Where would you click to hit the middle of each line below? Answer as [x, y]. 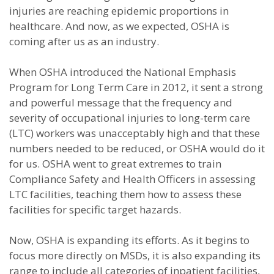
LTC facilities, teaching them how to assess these [125, 194]
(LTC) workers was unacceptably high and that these [135, 133]
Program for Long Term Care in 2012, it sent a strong [136, 87]
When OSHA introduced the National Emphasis [123, 72]
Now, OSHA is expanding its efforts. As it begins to [129, 240]
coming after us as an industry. [84, 41]
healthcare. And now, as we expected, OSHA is [119, 26]
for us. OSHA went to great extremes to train [115, 164]
